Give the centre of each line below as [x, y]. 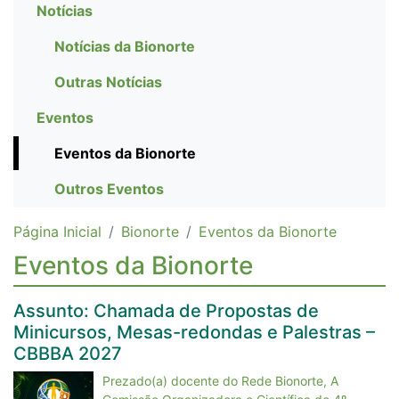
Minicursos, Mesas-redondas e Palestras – [194, 332]
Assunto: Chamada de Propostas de [166, 311]
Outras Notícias [108, 82]
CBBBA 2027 [68, 354]
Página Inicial [57, 232]
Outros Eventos [109, 189]
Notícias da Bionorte [125, 46]
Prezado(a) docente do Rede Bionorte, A [220, 381]
